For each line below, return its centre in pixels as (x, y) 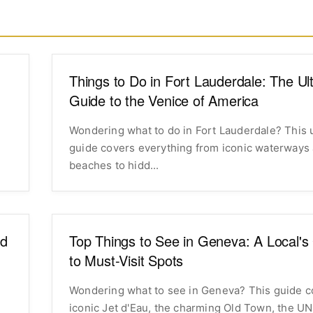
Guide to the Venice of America (164, 100)
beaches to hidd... (114, 165)
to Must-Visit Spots (126, 260)
